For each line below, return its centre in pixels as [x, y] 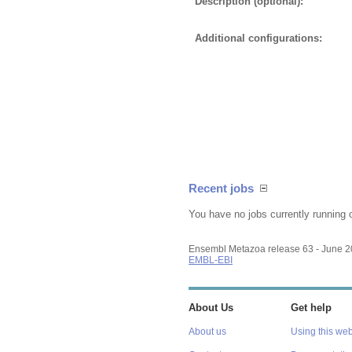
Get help [311, 308]
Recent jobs [221, 189]
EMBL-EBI [211, 260]
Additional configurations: [258, 38]
